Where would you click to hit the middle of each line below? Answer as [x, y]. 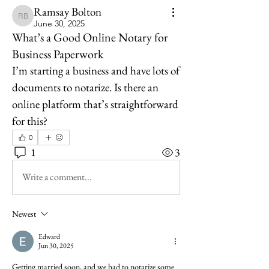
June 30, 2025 [59, 24]
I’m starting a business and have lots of [96, 71]
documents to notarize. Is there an [85, 88]
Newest [24, 214]
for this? [30, 121]
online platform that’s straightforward [95, 104]
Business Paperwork [58, 54]
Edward [49, 237]
